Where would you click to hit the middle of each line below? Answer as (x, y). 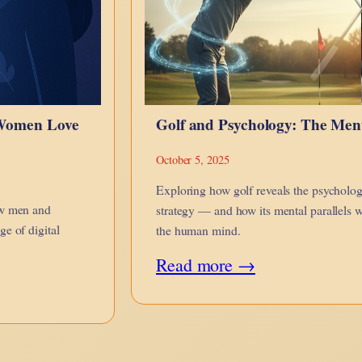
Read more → (206, 265)
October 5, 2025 (193, 160)
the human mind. (198, 230)
